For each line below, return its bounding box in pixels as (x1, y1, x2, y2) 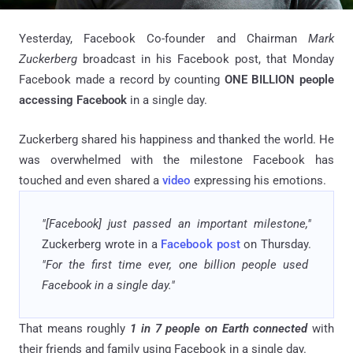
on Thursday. (243, 237, 312, 251)
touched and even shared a (19, 173, 162, 188)
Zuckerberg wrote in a (42, 237, 162, 251)
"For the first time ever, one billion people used (42, 258, 308, 272)
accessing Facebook (19, 93, 127, 107)
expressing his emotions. (191, 173, 326, 188)
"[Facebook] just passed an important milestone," (42, 217, 311, 231)
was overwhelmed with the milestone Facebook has (19, 153, 334, 167)
